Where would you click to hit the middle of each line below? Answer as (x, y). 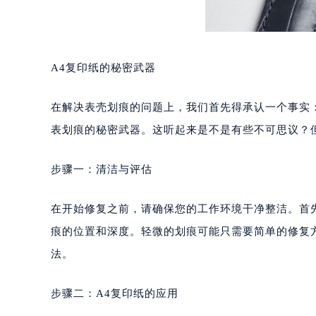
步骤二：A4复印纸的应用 (115, 293)
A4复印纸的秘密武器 (103, 67)
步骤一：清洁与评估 (102, 169)
